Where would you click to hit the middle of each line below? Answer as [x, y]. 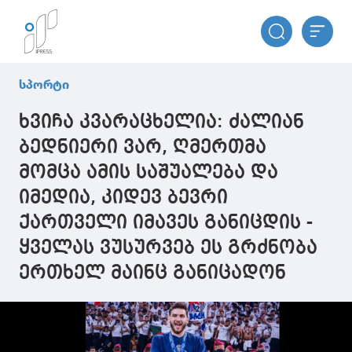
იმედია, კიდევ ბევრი [123, 198]
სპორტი [44, 84]
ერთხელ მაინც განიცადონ [152, 273]
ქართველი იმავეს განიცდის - [166, 223]
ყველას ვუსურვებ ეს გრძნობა [168, 248]
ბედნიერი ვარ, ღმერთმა [143, 148]
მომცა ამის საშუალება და [148, 173]
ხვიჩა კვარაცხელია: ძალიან [161, 123]
